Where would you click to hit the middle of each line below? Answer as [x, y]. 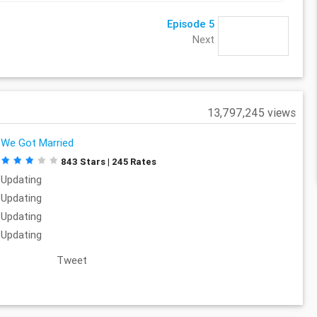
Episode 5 [190, 24]
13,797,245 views [251, 113]
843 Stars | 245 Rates [109, 162]
